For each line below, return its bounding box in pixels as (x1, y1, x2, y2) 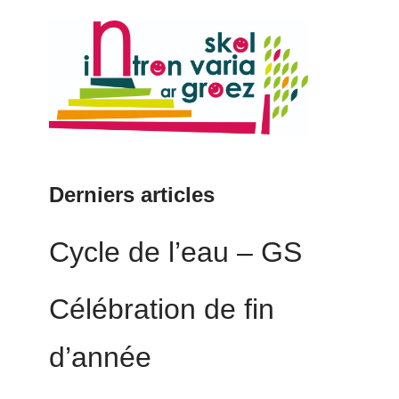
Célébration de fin (49, 293, 274, 326)
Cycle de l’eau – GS (49, 236, 302, 269)
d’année (49, 341, 151, 374)
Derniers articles (49, 183, 215, 208)
